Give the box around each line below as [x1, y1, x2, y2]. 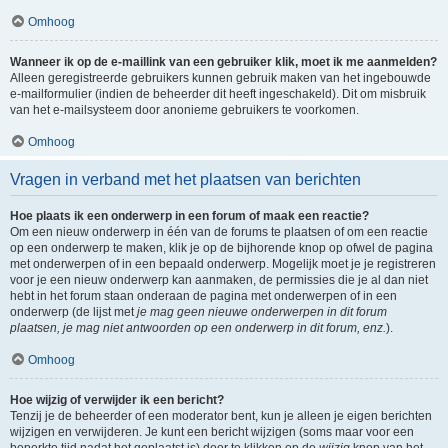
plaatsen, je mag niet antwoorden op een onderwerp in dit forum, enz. [10, 321, 386, 335]
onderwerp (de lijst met [10, 305, 137, 319]
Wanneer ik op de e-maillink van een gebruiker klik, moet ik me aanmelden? [10, 55, 437, 69]
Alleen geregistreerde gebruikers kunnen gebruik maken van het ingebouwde [10, 71, 431, 85]
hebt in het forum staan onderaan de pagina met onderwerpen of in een [10, 289, 397, 303]
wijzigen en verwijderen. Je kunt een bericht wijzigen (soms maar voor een [10, 425, 414, 439]
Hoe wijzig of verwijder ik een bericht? [10, 393, 224, 407]
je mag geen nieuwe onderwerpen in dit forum [137, 305, 387, 319]
